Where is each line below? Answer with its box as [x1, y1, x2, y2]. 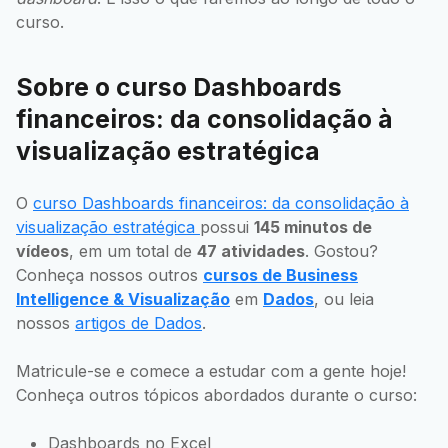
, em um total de [69, 240, 197, 261]
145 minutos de [254, 216, 372, 237]
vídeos [16, 240, 69, 261]
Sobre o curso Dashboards [16, 71, 342, 102]
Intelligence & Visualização [16, 288, 230, 309]
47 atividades [197, 240, 305, 261]
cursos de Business [203, 264, 358, 285]
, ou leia [314, 288, 374, 309]
